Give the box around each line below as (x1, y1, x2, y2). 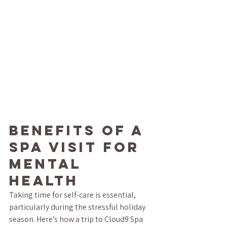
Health (9, 172, 79, 189)
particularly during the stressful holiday (9, 202, 147, 212)
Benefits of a (9, 122, 149, 139)
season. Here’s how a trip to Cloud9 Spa (9, 214, 144, 224)
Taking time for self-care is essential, (9, 190, 137, 200)
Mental (9, 155, 88, 172)
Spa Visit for (9, 138, 145, 156)
